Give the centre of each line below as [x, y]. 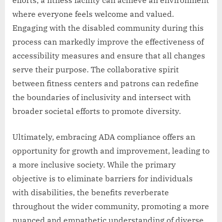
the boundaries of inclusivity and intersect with [102, 97]
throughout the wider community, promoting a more [111, 206]
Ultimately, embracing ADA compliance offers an [104, 137]
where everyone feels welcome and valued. [93, 14]
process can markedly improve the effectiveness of [108, 42]
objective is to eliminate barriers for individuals [103, 179]
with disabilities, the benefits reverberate [91, 193]
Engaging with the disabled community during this [108, 28]
